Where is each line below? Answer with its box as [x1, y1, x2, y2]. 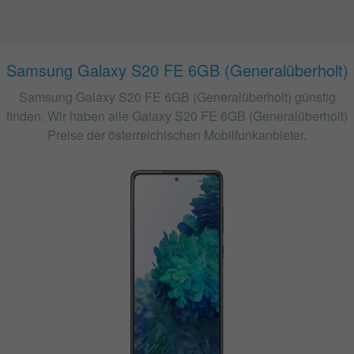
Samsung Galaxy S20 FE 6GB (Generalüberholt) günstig [18, 88, 336, 106]
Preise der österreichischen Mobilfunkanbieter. [47, 126, 307, 144]
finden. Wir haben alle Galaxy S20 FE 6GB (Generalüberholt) [6, 107, 348, 125]
